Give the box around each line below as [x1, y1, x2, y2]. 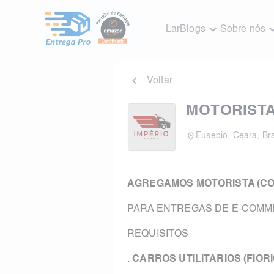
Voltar [147, 76, 172, 86]
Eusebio [196, 131, 228, 140]
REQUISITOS [127, 229, 191, 239]
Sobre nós [220, 24, 266, 34]
